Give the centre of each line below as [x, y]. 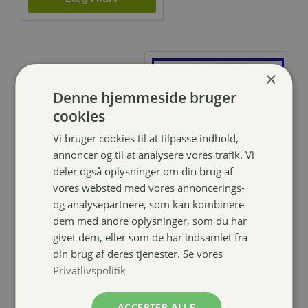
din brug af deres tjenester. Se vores [138, 253]
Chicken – [193, 239]
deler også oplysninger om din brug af [143, 171]
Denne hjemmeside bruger [145, 97]
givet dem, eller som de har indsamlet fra [151, 237]
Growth [186, 222]
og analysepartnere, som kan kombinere [149, 204]
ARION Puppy [208, 206]
